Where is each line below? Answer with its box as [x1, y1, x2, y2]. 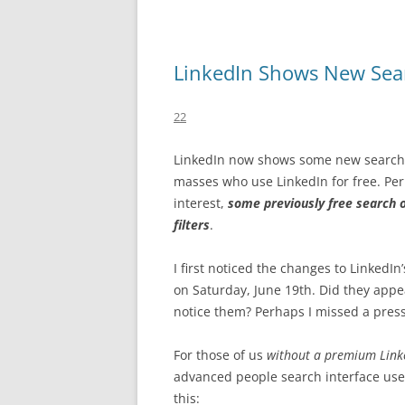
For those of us [174, 346, 267, 363]
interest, [174, 194, 228, 212]
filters [174, 216, 210, 233]
